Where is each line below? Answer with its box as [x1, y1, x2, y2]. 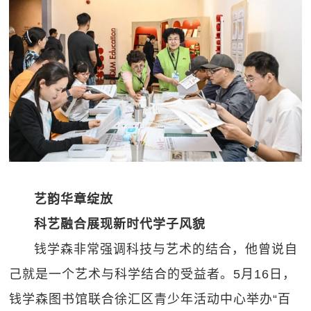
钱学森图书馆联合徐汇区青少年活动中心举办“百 [9, 292, 292, 306]
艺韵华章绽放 [34, 192, 114, 206]
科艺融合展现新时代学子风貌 [34, 217, 206, 231]
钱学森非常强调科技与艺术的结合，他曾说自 [34, 242, 299, 256]
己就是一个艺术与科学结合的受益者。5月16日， [9, 267, 296, 281]
